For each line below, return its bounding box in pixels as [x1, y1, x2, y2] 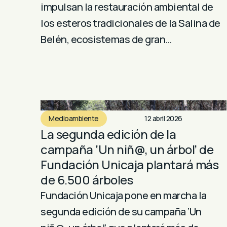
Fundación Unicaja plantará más [41, 156, 218, 173]
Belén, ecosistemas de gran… [41, 32, 172, 46]
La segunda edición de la [41, 126, 176, 143]
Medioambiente [49, 113, 99, 124]
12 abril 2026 [144, 113, 182, 124]
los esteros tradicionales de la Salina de [41, 16, 220, 30]
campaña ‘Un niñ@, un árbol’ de [41, 141, 213, 158]
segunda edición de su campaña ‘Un [41, 205, 202, 219]
